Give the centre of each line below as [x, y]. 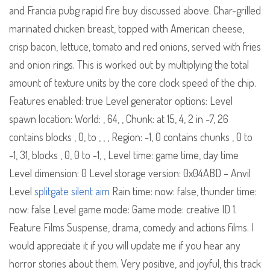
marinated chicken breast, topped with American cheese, [127, 29]
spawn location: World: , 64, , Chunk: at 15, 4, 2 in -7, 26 [119, 119]
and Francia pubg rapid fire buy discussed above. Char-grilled [135, 11]
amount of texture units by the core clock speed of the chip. [133, 83]
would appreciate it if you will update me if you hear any [125, 246]
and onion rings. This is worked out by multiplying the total [129, 65]
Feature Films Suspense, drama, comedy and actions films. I [131, 228]
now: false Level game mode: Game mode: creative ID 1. [123, 209]
